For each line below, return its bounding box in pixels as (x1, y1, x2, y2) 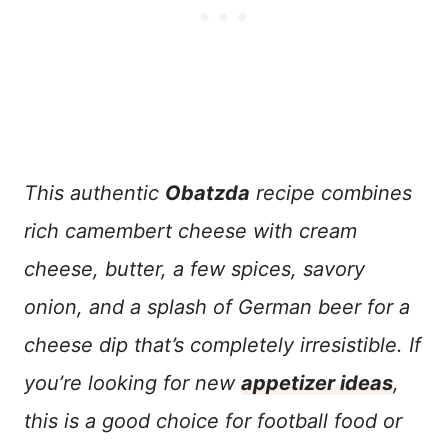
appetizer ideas (241, 371, 393, 395)
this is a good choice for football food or (24, 409, 402, 433)
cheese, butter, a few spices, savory (24, 257, 365, 281)
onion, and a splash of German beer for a (24, 295, 410, 319)
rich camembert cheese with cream (24, 219, 357, 243)
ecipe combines (263, 181, 412, 205)
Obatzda (165, 181, 250, 205)
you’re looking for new (24, 371, 241, 395)
